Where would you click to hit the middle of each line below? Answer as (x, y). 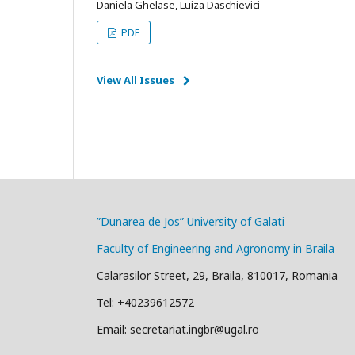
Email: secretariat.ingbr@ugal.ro (178, 330)
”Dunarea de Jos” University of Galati (191, 222)
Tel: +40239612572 (145, 303)
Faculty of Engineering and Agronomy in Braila (216, 249)
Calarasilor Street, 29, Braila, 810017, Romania (217, 276)
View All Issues (136, 80)
